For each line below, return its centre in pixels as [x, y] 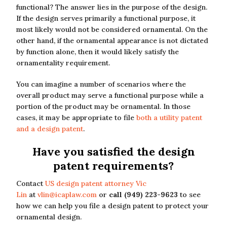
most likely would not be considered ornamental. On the [112, 29]
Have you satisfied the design [113, 152]
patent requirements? [113, 166]
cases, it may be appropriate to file [76, 118]
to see [189, 195]
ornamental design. [49, 217]
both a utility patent [169, 118]
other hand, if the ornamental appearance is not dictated [112, 41]
